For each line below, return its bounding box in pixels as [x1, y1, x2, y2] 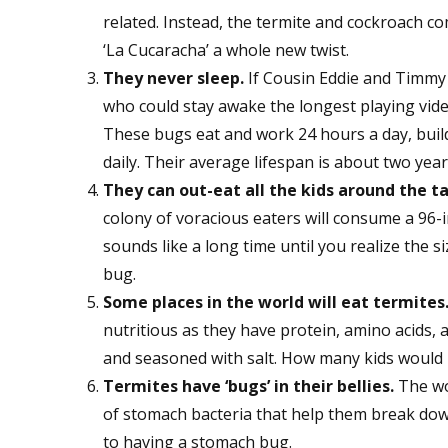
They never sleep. [102, 67, 244, 90]
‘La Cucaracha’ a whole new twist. [102, 39, 349, 62]
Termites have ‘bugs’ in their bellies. [102, 375, 394, 398]
